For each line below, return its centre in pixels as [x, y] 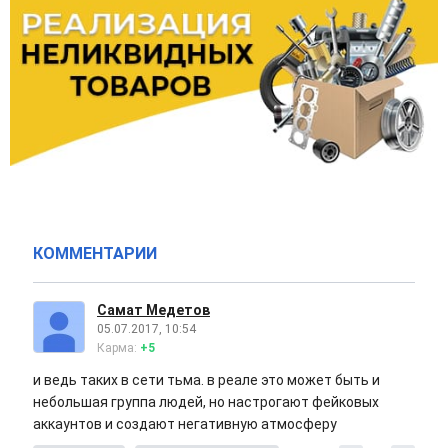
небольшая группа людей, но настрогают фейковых [206, 402]
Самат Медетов [153, 310]
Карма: [118, 348]
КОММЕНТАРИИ [95, 254]
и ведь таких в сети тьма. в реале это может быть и [206, 380]
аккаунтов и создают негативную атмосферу [185, 424]
